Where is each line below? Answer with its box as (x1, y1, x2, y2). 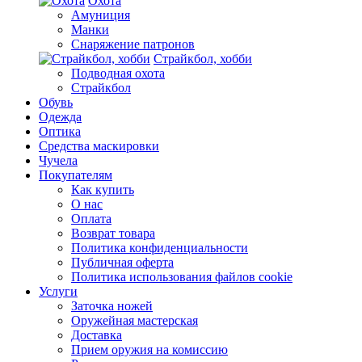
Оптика (39, 124, 81, 138)
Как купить (71, 183, 134, 196)
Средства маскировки (39, 139, 159, 153)
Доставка (71, 328, 122, 342)
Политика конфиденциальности (71, 241, 248, 255)
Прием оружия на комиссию (71, 343, 228, 356)
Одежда (39, 110, 82, 124)
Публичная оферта (71, 255, 174, 269)
